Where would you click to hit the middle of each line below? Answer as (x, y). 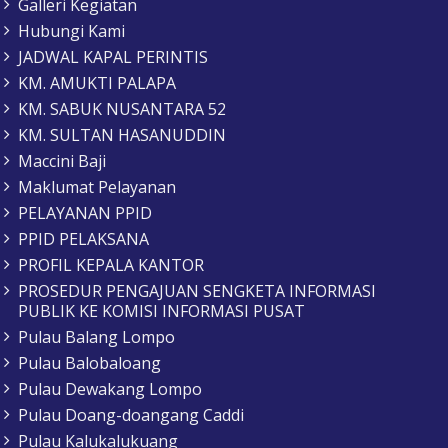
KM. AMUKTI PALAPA (97, 83)
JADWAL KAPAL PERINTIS (113, 57)
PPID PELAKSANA (83, 239)
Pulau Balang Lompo (96, 337)
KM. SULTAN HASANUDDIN (122, 135)
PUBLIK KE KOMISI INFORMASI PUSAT (161, 311)
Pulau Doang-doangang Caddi (131, 415)
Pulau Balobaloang (89, 363)
